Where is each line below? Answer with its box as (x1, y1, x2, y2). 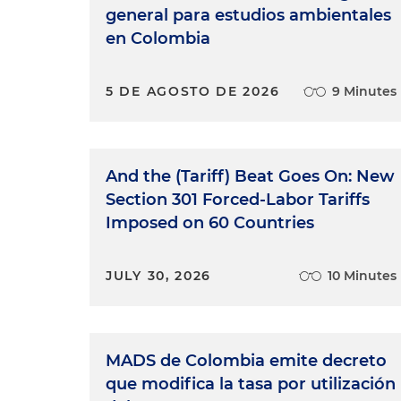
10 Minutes (328, 268, 397, 284)
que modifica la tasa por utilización (106, 374, 396, 394)
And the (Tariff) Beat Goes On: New (106, 166, 395, 186)
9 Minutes (332, 83, 397, 99)
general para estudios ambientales (106, 5, 391, 25)
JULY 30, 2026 (106, 268, 212, 284)
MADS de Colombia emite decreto (106, 351, 387, 371)
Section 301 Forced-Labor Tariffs (106, 190, 370, 209)
